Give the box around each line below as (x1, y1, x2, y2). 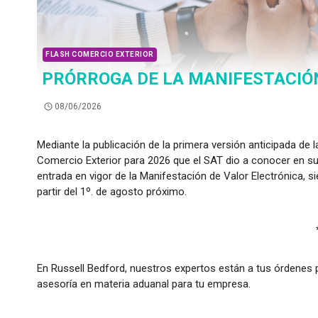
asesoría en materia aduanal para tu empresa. (37, 277, 251, 290)
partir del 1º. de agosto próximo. (37, 185, 187, 198)
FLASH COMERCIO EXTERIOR (45, 50, 154, 58)
